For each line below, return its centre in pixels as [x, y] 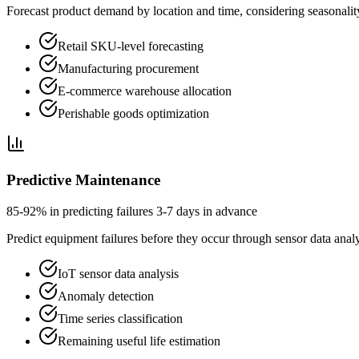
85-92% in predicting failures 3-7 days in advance [132, 211]
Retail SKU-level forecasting [131, 46]
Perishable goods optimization [133, 114]
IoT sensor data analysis [118, 273]
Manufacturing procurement [128, 69]
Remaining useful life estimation [139, 341]
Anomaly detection [106, 296]
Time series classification [120, 318]
